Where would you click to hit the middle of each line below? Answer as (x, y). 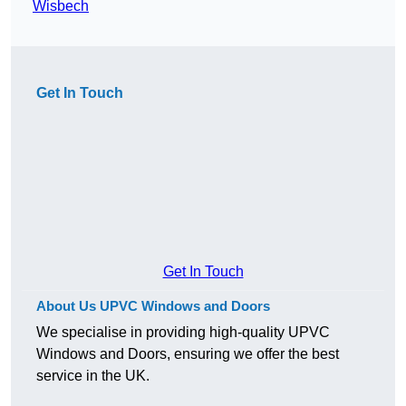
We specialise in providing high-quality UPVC (183, 333)
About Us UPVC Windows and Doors (153, 306)
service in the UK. (93, 376)
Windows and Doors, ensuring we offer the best (188, 354)
